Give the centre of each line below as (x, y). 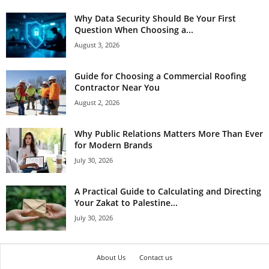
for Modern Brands (113, 145)
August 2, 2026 (97, 103)
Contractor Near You (117, 88)
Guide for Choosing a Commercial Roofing (160, 76)
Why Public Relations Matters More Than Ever (169, 134)
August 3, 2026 (97, 45)
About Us (111, 258)
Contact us (156, 258)
